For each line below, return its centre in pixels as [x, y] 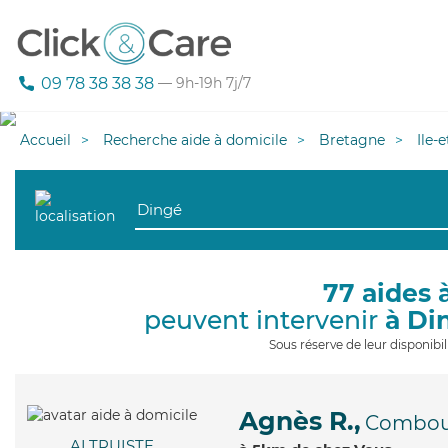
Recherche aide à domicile [195, 140]
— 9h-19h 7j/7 [202, 83]
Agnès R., [300, 421]
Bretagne [352, 140]
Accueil [45, 140]
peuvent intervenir [264, 320]
